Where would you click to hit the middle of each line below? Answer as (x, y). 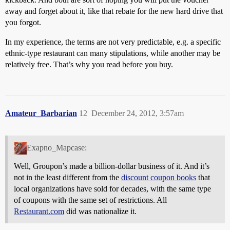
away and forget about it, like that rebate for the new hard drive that (114, 11)
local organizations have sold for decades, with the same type (112, 188)
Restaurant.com (39, 211)
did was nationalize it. (100, 211)
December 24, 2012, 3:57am (138, 113)
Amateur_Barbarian (41, 113)
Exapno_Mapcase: (56, 147)
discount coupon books (159, 177)
